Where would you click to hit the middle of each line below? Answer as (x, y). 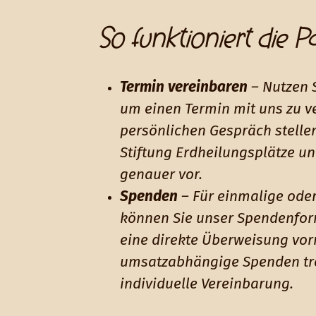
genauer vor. (161, 175)
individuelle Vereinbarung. (207, 284)
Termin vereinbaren (184, 87)
